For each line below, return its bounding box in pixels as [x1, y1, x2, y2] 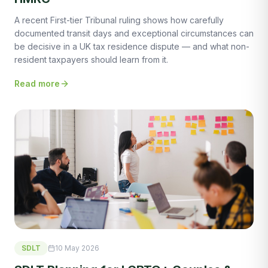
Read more [14, 78, 60, 89]
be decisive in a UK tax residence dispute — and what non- [14, 41, 249, 51]
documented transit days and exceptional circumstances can [14, 28, 254, 38]
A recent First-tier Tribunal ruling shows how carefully [14, 14, 224, 25]
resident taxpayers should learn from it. [14, 54, 168, 65]
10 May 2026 [55, 243, 99, 252]
